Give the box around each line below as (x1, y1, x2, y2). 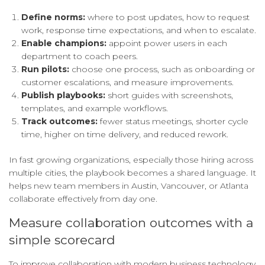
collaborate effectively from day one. (9, 193, 157, 205)
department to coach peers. (21, 51, 138, 62)
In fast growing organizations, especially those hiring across (9, 154, 253, 166)
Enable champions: (21, 38, 106, 49)
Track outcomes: (21, 116, 98, 127)
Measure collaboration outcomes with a (9, 215, 253, 231)
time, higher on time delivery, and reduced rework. (21, 129, 228, 140)
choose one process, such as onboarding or (69, 64, 255, 75)
